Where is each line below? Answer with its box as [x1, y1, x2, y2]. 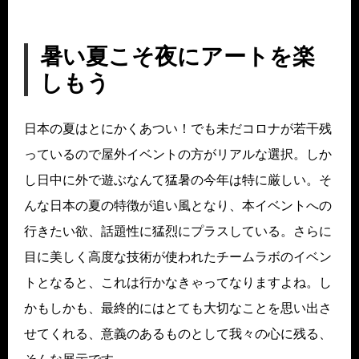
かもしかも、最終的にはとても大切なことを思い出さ [24, 301, 332, 315]
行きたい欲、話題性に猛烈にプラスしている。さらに [24, 224, 332, 238]
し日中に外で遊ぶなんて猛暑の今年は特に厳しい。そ [24, 172, 332, 187]
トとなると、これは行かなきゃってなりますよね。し [24, 275, 332, 289]
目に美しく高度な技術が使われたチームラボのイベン [24, 249, 332, 264]
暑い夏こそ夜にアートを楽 [40, 43, 315, 69]
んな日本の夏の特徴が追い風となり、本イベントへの [24, 198, 332, 212]
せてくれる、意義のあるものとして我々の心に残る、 [24, 326, 332, 341]
